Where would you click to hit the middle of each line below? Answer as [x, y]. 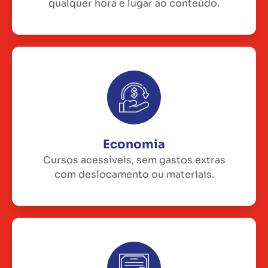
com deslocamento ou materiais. [134, 174]
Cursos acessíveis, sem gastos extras [134, 160]
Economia [134, 144]
